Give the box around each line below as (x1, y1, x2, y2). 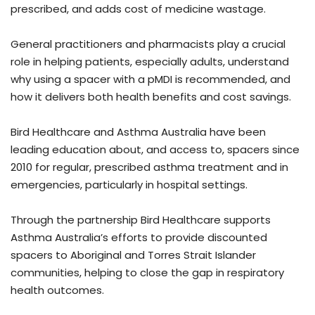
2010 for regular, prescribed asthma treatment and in (11, 159, 288, 174)
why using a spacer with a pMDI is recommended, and (11, 71, 290, 86)
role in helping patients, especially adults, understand (11, 53, 289, 69)
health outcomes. (11, 282, 104, 297)
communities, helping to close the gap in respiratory (11, 264, 284, 280)
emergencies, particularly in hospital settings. (11, 176, 247, 192)
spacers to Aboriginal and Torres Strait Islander (11, 247, 256, 262)
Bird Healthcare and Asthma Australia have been (11, 124, 266, 139)
